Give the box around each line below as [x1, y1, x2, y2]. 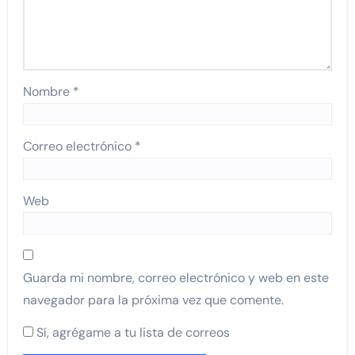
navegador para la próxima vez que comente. [23, 292, 284, 309]
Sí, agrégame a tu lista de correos [33, 324, 231, 342]
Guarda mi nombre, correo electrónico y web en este [23, 269, 330, 287]
